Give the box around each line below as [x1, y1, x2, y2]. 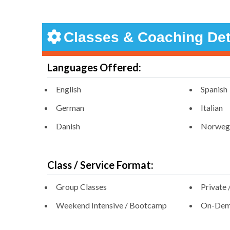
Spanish [201, 84, 228, 94]
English [56, 84, 81, 94]
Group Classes [56, 182, 107, 192]
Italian [201, 103, 223, 113]
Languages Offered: [47, 61, 141, 74]
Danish [56, 121, 80, 131]
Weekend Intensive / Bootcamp [56, 200, 167, 210]
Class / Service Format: [47, 159, 154, 171]
